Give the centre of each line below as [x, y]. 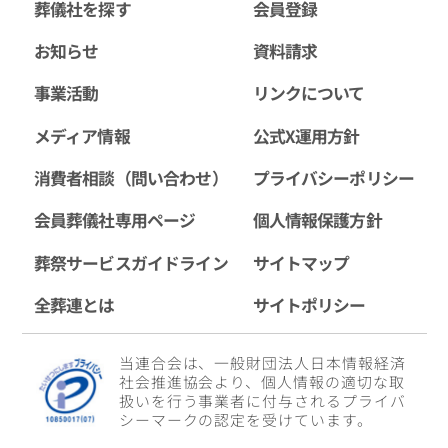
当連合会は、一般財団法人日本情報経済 [262, 362]
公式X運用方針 [306, 135]
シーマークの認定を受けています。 [245, 419]
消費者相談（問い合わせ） [130, 178]
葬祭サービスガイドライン [130, 262]
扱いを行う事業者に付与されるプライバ [262, 400]
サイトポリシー [309, 305]
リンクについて [308, 93]
